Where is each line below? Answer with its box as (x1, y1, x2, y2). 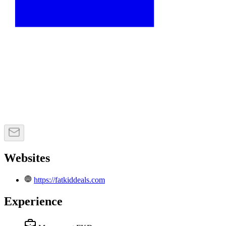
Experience (4, 194, 63, 208)
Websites (4, 151, 50, 165)
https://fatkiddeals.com (34, 176, 105, 185)
